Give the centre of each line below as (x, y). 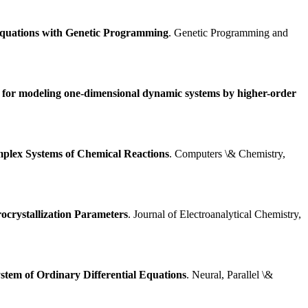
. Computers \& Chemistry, (227, 154)
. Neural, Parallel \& (230, 275)
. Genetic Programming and (228, 33)
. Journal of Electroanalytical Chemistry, (214, 214)
